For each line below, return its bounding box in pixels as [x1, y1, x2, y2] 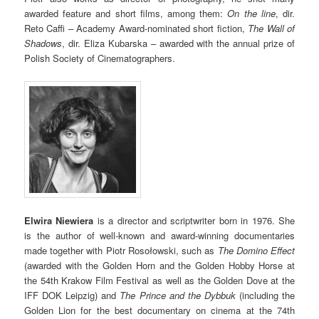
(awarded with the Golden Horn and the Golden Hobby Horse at [24, 258, 295, 272]
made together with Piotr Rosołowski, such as [24, 243, 218, 257]
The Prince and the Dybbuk [120, 288, 236, 302]
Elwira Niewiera [24, 213, 94, 227]
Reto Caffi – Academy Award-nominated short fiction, [24, 21, 249, 36]
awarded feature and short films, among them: [24, 6, 228, 21]
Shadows [24, 36, 63, 51]
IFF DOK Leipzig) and [24, 288, 120, 302]
